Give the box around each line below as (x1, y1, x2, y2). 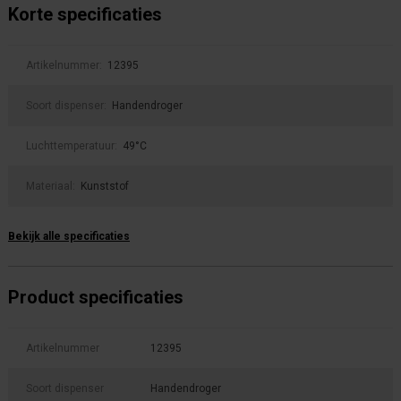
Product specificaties (8, 286, 183, 308)
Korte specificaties (8, 4, 162, 25)
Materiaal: (26, 180, 78, 192)
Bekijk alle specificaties (8, 230, 130, 243)
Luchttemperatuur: (26, 140, 120, 152)
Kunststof (81, 180, 129, 192)
